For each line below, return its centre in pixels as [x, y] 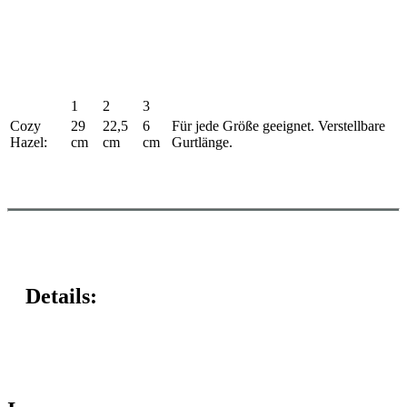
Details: [61, 296]
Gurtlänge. [202, 142]
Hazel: [29, 142]
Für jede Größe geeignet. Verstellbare [278, 125]
